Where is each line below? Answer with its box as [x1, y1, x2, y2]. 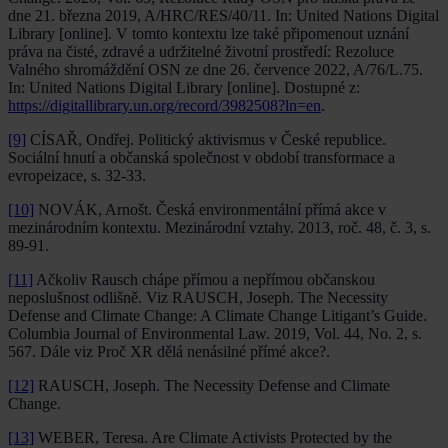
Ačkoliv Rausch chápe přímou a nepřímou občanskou [33, 270, 375, 288]
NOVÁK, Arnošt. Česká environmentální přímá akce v [34, 200, 386, 218]
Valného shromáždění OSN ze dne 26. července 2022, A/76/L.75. [8, 60, 423, 78]
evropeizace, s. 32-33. [8, 166, 146, 184]
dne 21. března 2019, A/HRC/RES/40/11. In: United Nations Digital [8, 6, 439, 24]
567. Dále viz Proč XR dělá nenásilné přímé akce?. [8, 342, 330, 360]
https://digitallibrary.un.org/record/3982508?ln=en [8, 96, 321, 114]
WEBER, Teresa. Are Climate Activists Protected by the [34, 428, 392, 446]
